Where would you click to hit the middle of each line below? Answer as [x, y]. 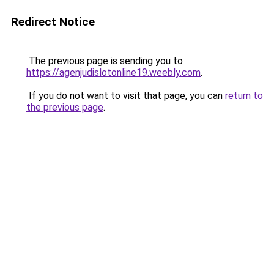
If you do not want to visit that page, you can [126, 96]
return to [244, 96]
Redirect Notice [53, 22]
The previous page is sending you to [105, 61]
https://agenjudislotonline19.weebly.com [113, 72]
